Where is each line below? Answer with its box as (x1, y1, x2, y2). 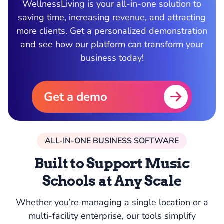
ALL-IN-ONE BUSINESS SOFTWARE (45, 135, 179, 146)
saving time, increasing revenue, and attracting (18, 11, 206, 23)
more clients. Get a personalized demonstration (16, 25, 207, 37)
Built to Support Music (34, 155, 190, 172)
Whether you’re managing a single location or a (15, 196, 208, 208)
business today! (80, 52, 144, 64)
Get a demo (44, 89, 107, 105)
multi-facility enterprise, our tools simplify (28, 210, 196, 222)
